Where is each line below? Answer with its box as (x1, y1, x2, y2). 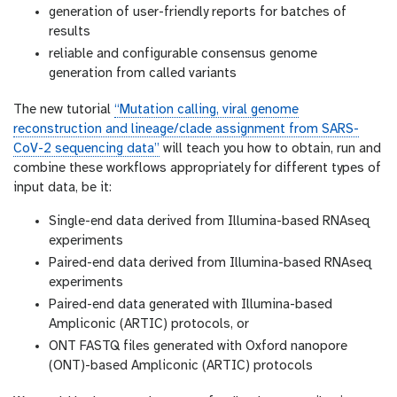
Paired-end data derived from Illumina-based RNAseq (49, 256, 371, 270)
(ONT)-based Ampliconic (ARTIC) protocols (49, 359, 313, 373)
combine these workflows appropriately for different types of (13, 161, 381, 175)
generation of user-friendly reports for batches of (49, 5, 346, 19)
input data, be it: (13, 181, 112, 195)
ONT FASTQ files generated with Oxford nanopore (49, 339, 347, 354)
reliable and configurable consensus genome (49, 47, 317, 61)
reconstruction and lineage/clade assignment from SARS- (13, 122, 359, 136)
